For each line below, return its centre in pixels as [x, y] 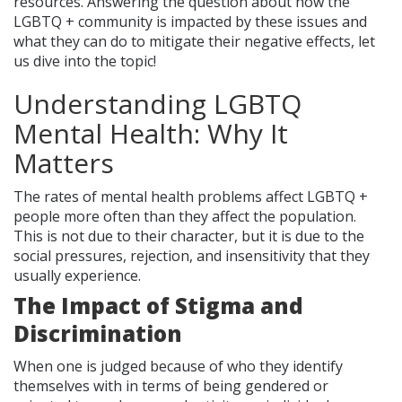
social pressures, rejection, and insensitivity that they [192, 256]
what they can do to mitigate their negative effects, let [194, 42]
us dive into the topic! [85, 61]
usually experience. [77, 276]
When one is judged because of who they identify [178, 367]
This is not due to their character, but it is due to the [189, 236]
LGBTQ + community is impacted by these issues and [190, 22]
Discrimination [98, 334]
